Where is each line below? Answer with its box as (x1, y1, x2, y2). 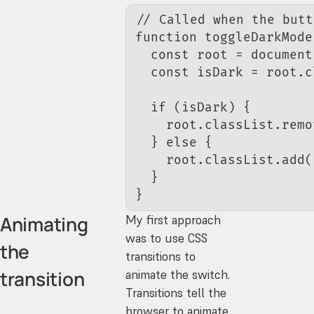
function (135, 29, 198, 45)
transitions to (125, 248, 196, 264)
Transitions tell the (125, 285, 227, 301)
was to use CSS (125, 230, 208, 246)
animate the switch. (125, 266, 231, 282)
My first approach (125, 212, 221, 228)
